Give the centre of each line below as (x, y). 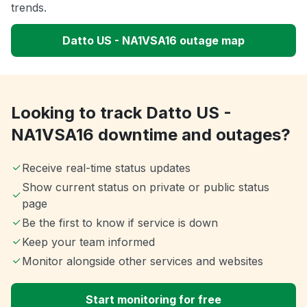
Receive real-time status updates (106, 168)
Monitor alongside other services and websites (143, 261)
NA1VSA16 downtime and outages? (151, 135)
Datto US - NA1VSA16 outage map (153, 41)
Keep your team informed (88, 242)
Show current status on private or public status (145, 187)
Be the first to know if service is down (120, 223)
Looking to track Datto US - (121, 113)
